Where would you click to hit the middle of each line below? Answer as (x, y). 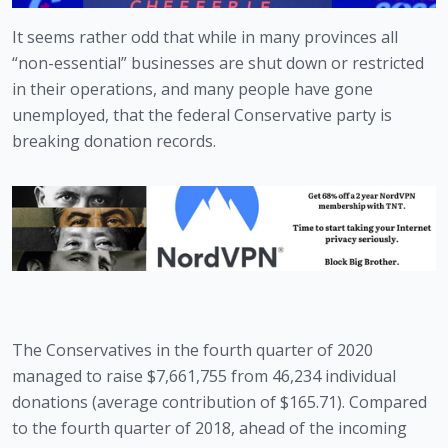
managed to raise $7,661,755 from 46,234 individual (204, 375)
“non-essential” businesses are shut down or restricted (218, 62)
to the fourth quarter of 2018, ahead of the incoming (209, 427)
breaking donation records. (114, 140)
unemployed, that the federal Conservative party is (202, 114)
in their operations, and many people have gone (192, 88)
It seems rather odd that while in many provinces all (205, 36)
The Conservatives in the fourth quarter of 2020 (192, 349)
